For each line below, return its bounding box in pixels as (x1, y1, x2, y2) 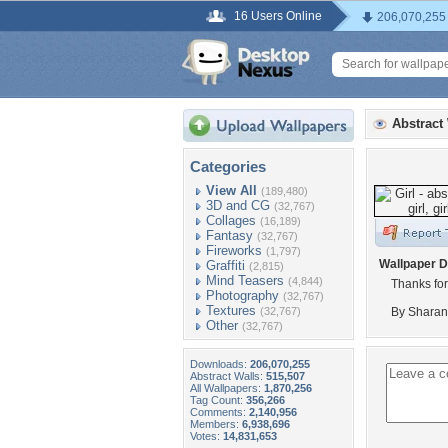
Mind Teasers (206, 273, 284, 288)
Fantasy (206, 228, 253, 243)
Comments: (190, 406, 249, 418)
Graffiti (206, 258, 245, 273)
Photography (206, 288, 279, 303)
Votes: (190, 430, 223, 442)
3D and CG (206, 198, 270, 213)
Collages (206, 213, 256, 228)
